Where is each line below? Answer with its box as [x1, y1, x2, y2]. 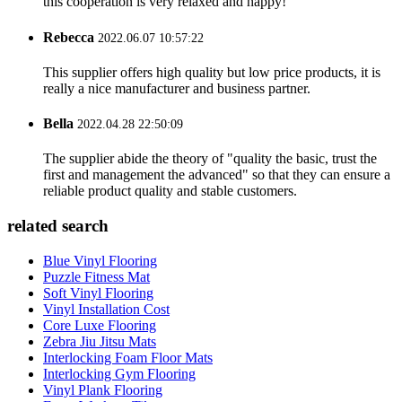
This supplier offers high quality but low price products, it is [43, 64, 380, 80]
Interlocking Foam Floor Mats [43, 349, 213, 365]
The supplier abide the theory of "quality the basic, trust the [43, 151, 377, 167]
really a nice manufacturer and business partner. [43, 80, 310, 96]
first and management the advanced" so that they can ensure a [43, 167, 390, 183]
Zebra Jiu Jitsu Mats [43, 333, 156, 349]
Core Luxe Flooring [43, 317, 156, 333]
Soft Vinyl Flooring [43, 284, 153, 301]
